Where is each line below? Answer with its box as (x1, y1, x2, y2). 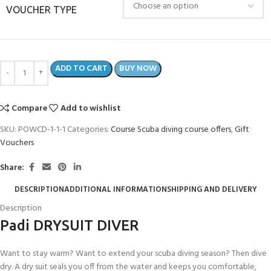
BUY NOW (119, 62, 157, 76)
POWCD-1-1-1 (18, 123, 67, 137)
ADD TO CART (55, 62, 108, 76)
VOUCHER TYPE (6, 4, 77, 16)
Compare (11, 102, 48, 116)
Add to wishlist (60, 102, 122, 116)
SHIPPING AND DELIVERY (166, 183, 257, 196)
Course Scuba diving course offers (111, 123, 231, 137)
